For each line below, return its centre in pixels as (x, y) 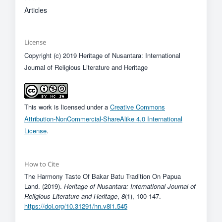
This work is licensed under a (67, 107)
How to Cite (41, 164)
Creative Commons (137, 107)
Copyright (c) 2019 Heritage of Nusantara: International (102, 55)
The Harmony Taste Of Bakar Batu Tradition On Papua (102, 176)
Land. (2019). (44, 186)
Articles (35, 10)
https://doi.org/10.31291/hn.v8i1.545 (76, 206)
